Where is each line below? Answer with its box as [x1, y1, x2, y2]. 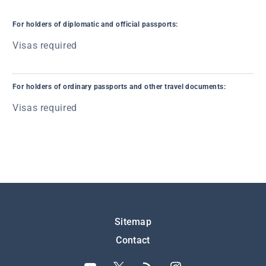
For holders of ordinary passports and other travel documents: [12, 83, 226, 91]
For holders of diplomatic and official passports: [12, 20, 178, 28]
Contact [116, 235, 150, 246]
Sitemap [114, 216, 152, 227]
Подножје [12, 213, 79, 229]
